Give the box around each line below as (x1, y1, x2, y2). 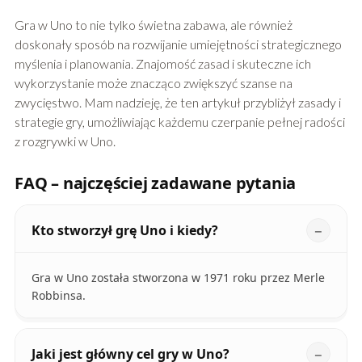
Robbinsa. (31, 288, 86, 304)
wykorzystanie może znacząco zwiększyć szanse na (14, 75, 293, 91)
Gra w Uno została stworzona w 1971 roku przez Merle (31, 270, 325, 286)
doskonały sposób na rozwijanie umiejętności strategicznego (14, 36, 342, 53)
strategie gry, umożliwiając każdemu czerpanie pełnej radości (14, 114, 345, 130)
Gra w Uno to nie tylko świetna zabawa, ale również (14, 17, 293, 33)
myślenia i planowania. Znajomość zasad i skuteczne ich (14, 56, 311, 72)
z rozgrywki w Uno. (14, 133, 116, 149)
